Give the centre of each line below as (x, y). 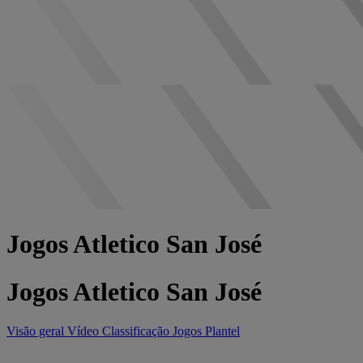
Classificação (137, 331)
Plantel (222, 331)
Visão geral (37, 331)
